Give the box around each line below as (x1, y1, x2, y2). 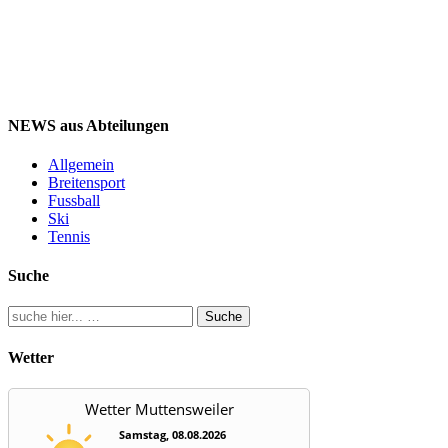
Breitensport (48, 173, 125, 191)
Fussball (48, 191, 100, 209)
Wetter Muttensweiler (84, 398, 234, 419)
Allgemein (48, 155, 114, 173)
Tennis (48, 227, 90, 245)
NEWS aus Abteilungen (8, 116, 169, 134)
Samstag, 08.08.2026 (119, 426, 226, 442)
